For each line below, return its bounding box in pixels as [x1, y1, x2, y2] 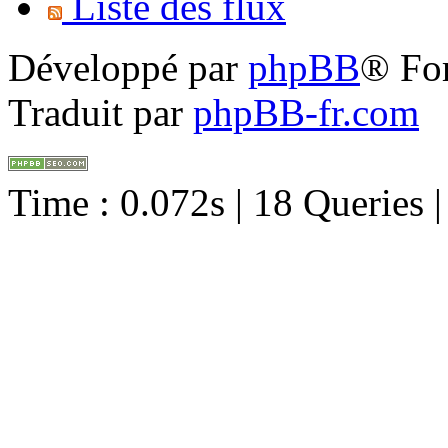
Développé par [8, 46, 248, 90]
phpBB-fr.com [193, 91, 419, 135]
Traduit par [8, 91, 193, 135]
